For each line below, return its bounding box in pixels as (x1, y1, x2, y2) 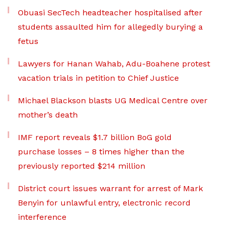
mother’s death (18, 110, 78, 120)
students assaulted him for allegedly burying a (18, 22, 203, 32)
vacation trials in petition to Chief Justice (18, 73, 179, 83)
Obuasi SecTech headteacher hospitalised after (18, 8, 202, 18)
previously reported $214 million (18, 161, 145, 171)
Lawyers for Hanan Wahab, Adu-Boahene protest (18, 59, 210, 69)
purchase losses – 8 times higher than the (18, 147, 185, 157)
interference (18, 212, 66, 222)
